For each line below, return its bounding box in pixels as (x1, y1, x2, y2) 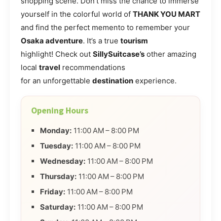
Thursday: (40, 171, 76, 181)
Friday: (40, 186, 65, 196)
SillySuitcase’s (93, 49, 145, 59)
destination (92, 75, 133, 85)
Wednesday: (40, 156, 85, 166)
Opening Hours (31, 105, 88, 116)
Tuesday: (40, 141, 73, 150)
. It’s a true (83, 36, 120, 45)
